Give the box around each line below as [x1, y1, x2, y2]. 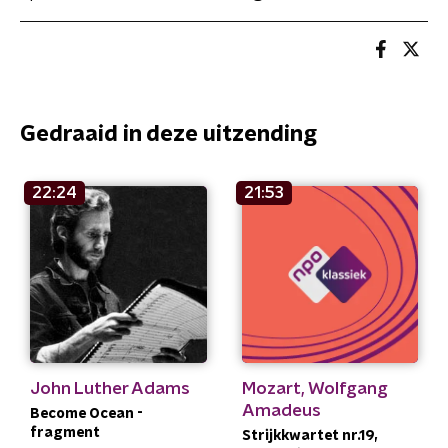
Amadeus [241, 401, 321, 419]
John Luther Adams [30, 379, 190, 397]
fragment [30, 425, 100, 440]
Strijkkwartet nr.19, [241, 428, 377, 443]
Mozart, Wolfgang [241, 379, 388, 397]
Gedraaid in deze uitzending [20, 123, 317, 145]
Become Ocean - [30, 406, 143, 421]
